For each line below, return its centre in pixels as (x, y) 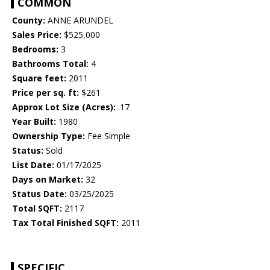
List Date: (33, 165)
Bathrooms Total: (50, 64)
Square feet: (39, 78)
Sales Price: (37, 35)
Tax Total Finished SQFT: (65, 223)
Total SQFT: (37, 209)
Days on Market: (48, 180)
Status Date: (39, 194)
